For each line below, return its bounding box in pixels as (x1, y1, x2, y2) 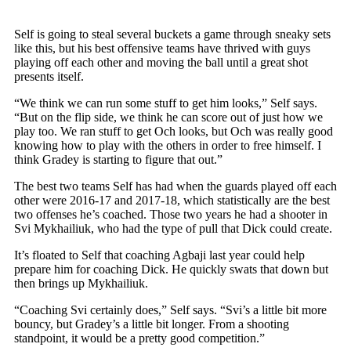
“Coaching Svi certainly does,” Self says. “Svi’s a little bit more (14, 302, 327, 317)
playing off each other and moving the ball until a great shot (14, 55, 308, 69)
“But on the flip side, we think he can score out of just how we (14, 110, 323, 124)
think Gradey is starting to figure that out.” (14, 152, 223, 166)
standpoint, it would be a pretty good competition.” (14, 331, 265, 345)
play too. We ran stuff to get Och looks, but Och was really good (14, 124, 333, 138)
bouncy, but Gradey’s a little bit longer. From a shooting (14, 317, 289, 331)
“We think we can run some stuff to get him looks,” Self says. (14, 96, 317, 110)
